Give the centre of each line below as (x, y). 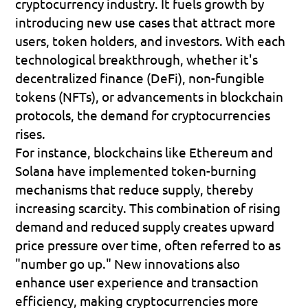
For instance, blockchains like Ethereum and (144, 152)
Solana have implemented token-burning (136, 170)
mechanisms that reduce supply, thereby (134, 189)
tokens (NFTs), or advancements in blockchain (150, 96)
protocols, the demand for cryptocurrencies (143, 114)
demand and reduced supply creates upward (145, 226)
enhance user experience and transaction (137, 282)
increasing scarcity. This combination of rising (148, 207)
